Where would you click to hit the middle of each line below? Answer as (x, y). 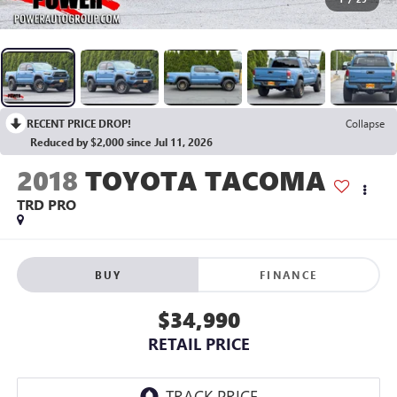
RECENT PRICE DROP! (79, 123)
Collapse (365, 123)
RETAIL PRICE (198, 343)
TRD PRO (46, 205)
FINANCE (288, 274)
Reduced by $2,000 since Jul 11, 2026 (121, 141)
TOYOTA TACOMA (205, 180)
